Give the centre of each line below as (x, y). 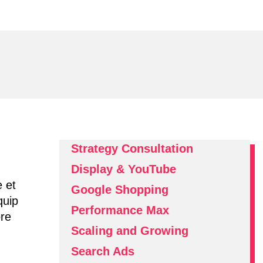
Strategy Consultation (132, 149)
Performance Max (120, 210)
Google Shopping (120, 190)
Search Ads (103, 251)
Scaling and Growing (130, 231)
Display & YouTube (124, 169)
